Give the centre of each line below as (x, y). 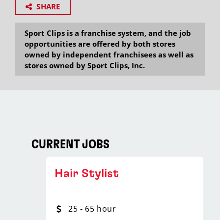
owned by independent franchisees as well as (109, 55)
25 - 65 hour (92, 209)
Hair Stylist (87, 174)
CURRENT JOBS (70, 145)
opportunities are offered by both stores (100, 44)
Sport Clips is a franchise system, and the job (108, 33)
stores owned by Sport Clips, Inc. (85, 65)
